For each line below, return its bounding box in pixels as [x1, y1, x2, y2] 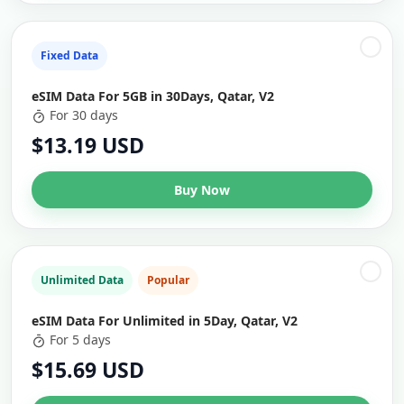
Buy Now [174, 181, 230, 198]
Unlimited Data [41, 272, 124, 288]
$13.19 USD [32, 131, 144, 160]
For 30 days [50, 106, 118, 124]
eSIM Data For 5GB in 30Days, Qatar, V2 [32, 87, 274, 105]
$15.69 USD [32, 355, 144, 384]
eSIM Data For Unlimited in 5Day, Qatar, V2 [32, 312, 298, 329]
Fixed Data [41, 48, 98, 63]
